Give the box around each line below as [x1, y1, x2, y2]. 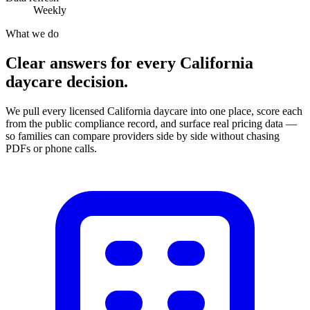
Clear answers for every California [6, 53, 253, 72]
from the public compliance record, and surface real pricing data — [6, 117, 297, 129]
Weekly [33, 3, 66, 16]
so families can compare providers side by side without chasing [6, 129, 280, 142]
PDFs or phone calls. [6, 142, 97, 154]
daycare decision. [6, 72, 128, 91]
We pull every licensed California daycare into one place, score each [6, 104, 302, 117]
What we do [6, 27, 59, 39]
